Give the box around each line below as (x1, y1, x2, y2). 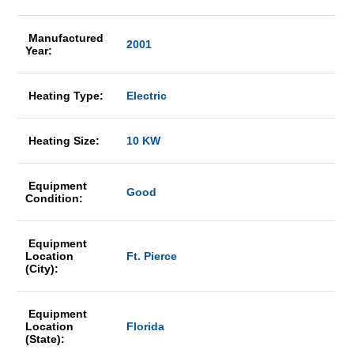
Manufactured (25, 32, 104, 44)
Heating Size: (25, 134, 104, 147)
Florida (126, 320, 165, 333)
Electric (123, 89, 168, 102)
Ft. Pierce (126, 250, 178, 262)
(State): (25, 333, 66, 345)
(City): (25, 262, 59, 275)
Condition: (25, 192, 87, 205)
